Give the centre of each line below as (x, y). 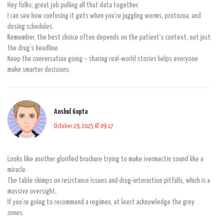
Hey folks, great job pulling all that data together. (73, 5)
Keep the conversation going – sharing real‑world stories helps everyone (103, 59)
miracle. (17, 170)
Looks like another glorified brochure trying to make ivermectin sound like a (105, 159)
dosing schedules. (31, 26)
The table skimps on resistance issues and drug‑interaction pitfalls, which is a (109, 180)
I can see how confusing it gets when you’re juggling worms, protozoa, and (104, 16)
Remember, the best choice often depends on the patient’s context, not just (109, 37)
